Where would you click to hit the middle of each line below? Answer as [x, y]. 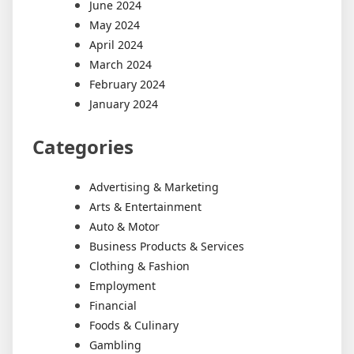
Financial [113, 306]
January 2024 [124, 104]
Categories [83, 147]
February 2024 [127, 85]
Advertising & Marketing [154, 187]
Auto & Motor [124, 227]
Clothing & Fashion [139, 266]
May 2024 [115, 25]
